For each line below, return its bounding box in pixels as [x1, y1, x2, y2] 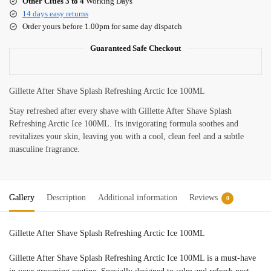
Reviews [189, 192, 218, 202]
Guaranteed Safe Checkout [90, 43, 181, 53]
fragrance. [45, 144, 80, 154]
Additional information [98, 192, 177, 202]
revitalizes [9, 131, 46, 141]
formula [169, 119, 199, 128]
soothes [199, 119, 226, 128]
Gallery [9, 192, 34, 202]
